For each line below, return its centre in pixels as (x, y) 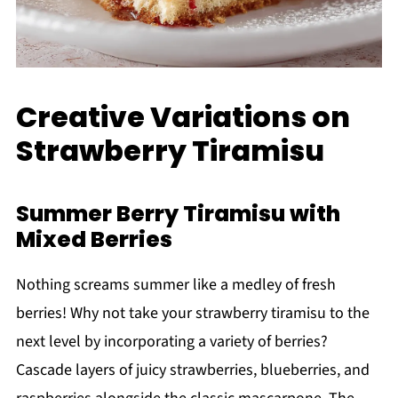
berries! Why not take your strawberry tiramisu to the (192, 314)
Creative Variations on (183, 117)
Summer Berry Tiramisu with (178, 214)
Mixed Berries (94, 240)
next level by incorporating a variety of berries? (171, 342)
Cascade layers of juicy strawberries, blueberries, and (192, 370)
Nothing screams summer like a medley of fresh (175, 285)
